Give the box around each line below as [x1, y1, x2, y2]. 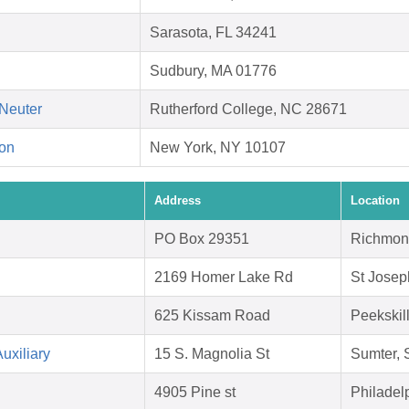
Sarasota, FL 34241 [150, 25, 277, 41]
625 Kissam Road [154, 308, 270, 324]
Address [154, 194, 201, 208]
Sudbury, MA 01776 [150, 63, 277, 79]
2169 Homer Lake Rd [154, 269, 293, 286]
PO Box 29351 [154, 231, 249, 247]
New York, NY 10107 [150, 140, 286, 156]
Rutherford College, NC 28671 [150, 101, 347, 118]
